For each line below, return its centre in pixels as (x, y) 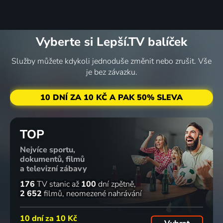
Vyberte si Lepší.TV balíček (111, 42)
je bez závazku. (111, 72)
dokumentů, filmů (52, 159)
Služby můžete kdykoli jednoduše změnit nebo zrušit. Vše (111, 61)
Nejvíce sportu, (48, 150)
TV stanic (52, 184)
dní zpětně (115, 184)
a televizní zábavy (53, 168)
